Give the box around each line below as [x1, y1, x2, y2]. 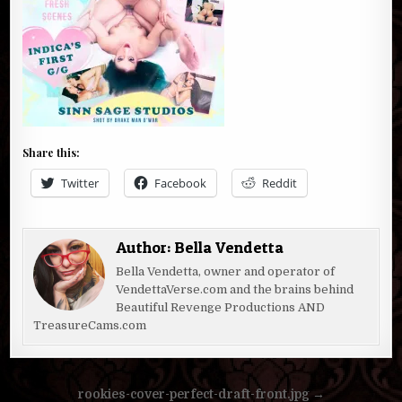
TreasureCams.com [33, 319, 147, 333]
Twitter [61, 175, 100, 192]
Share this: [22, 145, 81, 161]
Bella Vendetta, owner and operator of [116, 265, 336, 279]
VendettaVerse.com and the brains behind [116, 283, 354, 297]
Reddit [262, 175, 298, 192]
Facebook [154, 175, 207, 192]
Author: [116, 238, 175, 258]
